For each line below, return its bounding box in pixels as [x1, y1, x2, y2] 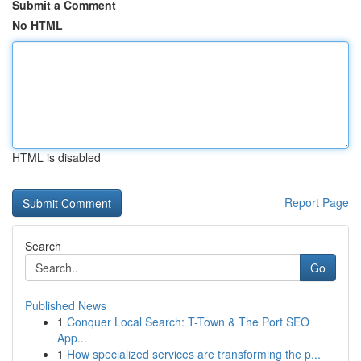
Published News [25, 297, 106, 313]
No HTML [12, 17, 63, 33]
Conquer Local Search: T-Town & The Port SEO [67, 313, 309, 330]
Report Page [284, 194, 349, 210]
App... [57, 330, 87, 346]
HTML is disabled [12, 149, 101, 165]
